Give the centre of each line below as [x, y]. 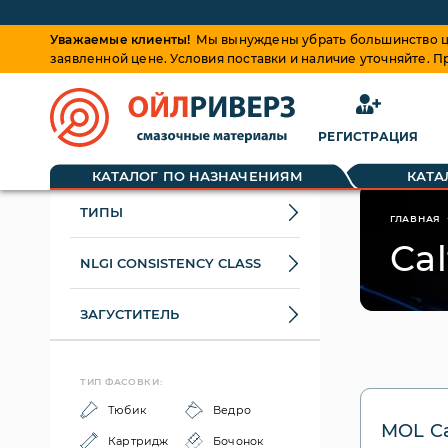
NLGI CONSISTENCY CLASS [170, 263]
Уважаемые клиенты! [120, 39]
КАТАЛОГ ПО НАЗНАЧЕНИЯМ [197, 176]
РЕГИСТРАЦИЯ [368, 136]
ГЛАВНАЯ [415, 218]
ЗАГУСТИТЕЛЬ [129, 314]
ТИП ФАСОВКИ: [121, 381]
